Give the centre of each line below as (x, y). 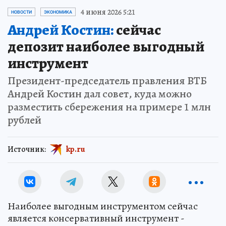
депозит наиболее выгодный (106, 46)
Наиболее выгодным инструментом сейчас (103, 206)
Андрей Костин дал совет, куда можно (100, 94)
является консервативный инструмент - (96, 218)
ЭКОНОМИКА (58, 12)
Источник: (27, 149)
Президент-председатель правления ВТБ (107, 80)
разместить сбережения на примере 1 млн (109, 107)
